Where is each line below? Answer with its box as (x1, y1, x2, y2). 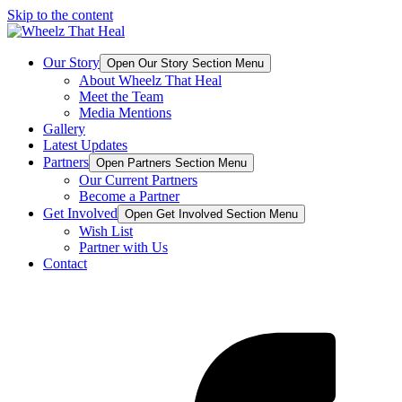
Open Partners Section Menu (96, 156, 247, 170)
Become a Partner (79, 188, 179, 204)
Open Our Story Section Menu (107, 57, 264, 70)
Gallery (43, 121, 85, 136)
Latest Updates (43, 137, 127, 153)
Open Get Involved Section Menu (125, 207, 298, 221)
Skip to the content (7, 7, 113, 22)
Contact (43, 256, 87, 271)
